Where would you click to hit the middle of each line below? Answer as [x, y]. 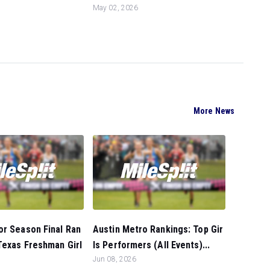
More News [214, 111]
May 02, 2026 [116, 8]
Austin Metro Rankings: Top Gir [158, 229]
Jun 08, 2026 [115, 259]
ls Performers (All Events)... [151, 245]
